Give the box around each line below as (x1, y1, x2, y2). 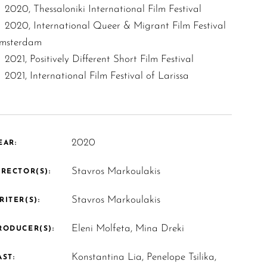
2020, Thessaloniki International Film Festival (4, 4, 216, 14)
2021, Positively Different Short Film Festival (4, 54, 194, 64)
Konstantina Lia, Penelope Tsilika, (72, 252, 217, 262)
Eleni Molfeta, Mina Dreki (72, 223, 185, 234)
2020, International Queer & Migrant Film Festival (4, 21, 226, 31)
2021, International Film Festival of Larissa (4, 71, 189, 81)
